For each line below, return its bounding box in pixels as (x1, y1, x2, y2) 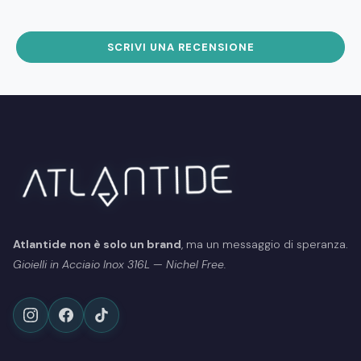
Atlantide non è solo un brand (13, 236, 181, 251)
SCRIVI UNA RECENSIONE (106, 40, 255, 54)
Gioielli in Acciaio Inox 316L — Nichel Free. (13, 256, 226, 272)
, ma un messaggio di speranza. (181, 236, 348, 251)
